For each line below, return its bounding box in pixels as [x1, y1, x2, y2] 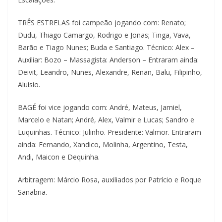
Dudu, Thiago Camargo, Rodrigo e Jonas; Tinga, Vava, [18, 30, 191, 40]
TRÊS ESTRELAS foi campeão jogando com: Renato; [18, 17, 186, 27]
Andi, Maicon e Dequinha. [18, 152, 100, 162]
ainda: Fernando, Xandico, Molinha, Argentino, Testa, [18, 139, 188, 149]
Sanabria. [18, 187, 47, 197]
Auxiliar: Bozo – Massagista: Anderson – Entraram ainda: [18, 55, 199, 64]
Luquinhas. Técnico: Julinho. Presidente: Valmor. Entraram [18, 127, 201, 137]
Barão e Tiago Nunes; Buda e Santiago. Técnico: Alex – [18, 42, 195, 52]
